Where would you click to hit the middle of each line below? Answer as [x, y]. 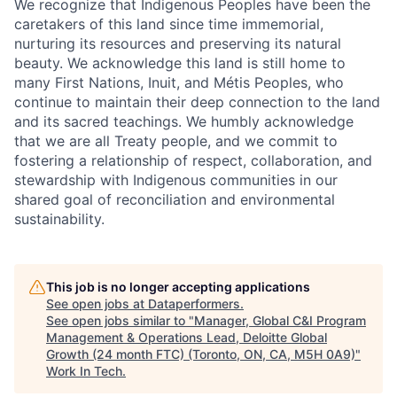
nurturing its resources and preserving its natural [178, 44]
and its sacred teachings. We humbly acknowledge [184, 122]
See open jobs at [97, 304]
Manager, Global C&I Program [280, 321]
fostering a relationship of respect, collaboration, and [193, 161]
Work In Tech [84, 371]
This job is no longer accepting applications [178, 287]
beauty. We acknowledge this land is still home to [180, 63]
